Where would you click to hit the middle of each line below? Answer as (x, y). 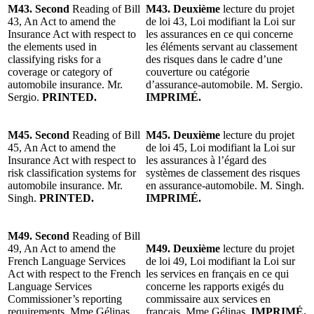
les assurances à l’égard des (206, 160)
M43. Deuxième (183, 8)
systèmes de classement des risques (223, 172)
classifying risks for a (54, 59)
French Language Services (67, 261)
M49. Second (40, 235)
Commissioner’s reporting (65, 299)
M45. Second (39, 135)
